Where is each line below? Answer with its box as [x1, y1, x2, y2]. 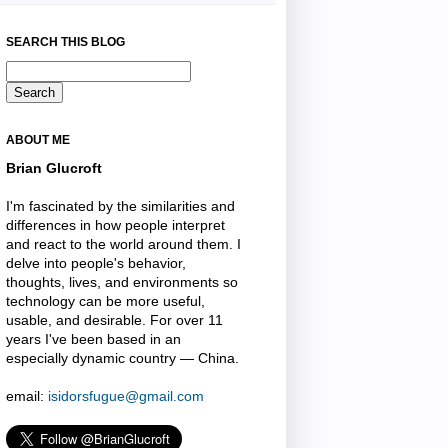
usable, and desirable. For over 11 [6, 311, 223, 328]
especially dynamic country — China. [6, 349, 239, 366]
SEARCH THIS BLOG [6, 34, 125, 49]
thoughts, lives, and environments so [6, 273, 238, 290]
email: [6, 387, 48, 404]
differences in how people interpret [6, 216, 225, 233]
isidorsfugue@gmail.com [48, 387, 204, 404]
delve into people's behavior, [6, 254, 186, 271]
